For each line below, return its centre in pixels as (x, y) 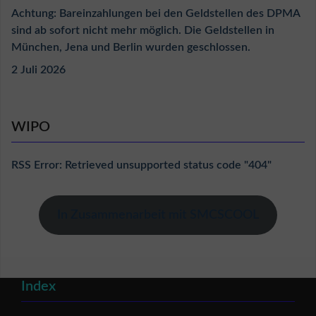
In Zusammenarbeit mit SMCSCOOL (158, 215)
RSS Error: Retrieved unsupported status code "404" (141, 165)
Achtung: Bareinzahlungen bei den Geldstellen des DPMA (156, 14)
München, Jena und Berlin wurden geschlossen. (131, 48)
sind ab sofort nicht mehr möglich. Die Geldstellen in (143, 31)
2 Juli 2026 (38, 70)
